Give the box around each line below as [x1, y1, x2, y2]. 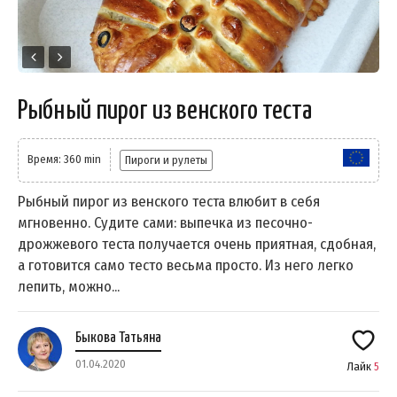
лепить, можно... [18, 277, 120, 297]
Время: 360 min [27, 152, 101, 167]
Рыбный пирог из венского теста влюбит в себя [18, 192, 320, 212]
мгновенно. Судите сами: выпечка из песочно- [18, 214, 313, 233]
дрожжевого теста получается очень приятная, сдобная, [18, 235, 376, 254]
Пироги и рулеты [125, 153, 207, 167]
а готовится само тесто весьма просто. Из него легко [18, 256, 354, 276]
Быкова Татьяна [75, 331, 161, 346]
